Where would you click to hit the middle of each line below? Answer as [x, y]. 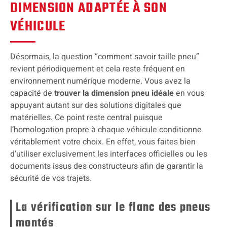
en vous [189, 93]
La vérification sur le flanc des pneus [113, 207]
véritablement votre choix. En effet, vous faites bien [103, 142]
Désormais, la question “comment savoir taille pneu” [105, 56]
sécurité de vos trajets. [51, 178]
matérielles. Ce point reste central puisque [86, 117]
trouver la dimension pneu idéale [114, 93]
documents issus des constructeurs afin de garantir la [107, 166]
